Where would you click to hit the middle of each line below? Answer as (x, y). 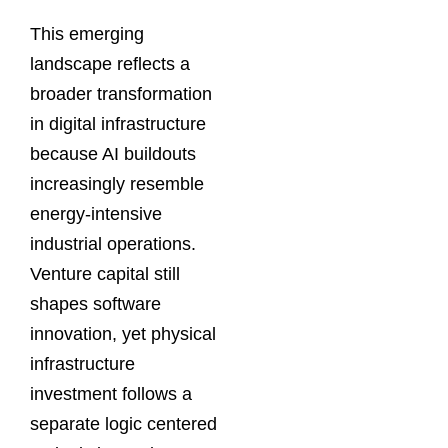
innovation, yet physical (123, 334)
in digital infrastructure (118, 124)
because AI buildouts (113, 154)
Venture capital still (105, 274)
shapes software (95, 304)
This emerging (87, 34)
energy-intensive (96, 214)
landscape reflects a (110, 64)
